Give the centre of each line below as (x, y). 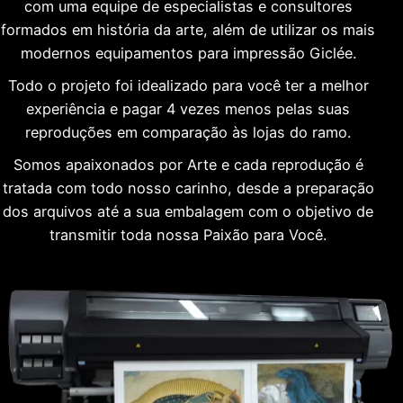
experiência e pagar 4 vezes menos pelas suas (188, 108)
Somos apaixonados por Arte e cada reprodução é (188, 164)
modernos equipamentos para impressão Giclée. (188, 53)
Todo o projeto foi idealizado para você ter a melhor (188, 85)
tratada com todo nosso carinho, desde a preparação (188, 188)
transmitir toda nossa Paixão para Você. (188, 234)
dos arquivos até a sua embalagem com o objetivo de (188, 211)
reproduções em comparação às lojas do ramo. (188, 132)
